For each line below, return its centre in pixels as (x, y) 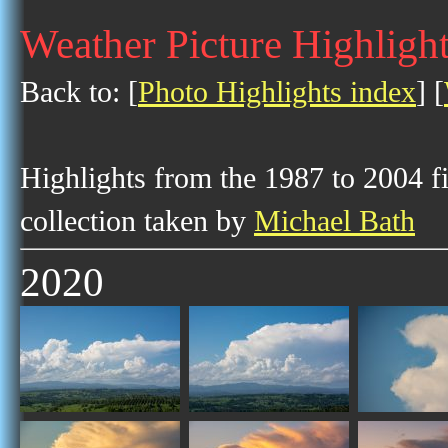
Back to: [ (79, 92)
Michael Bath (334, 221)
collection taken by (137, 221)
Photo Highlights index (277, 92)
